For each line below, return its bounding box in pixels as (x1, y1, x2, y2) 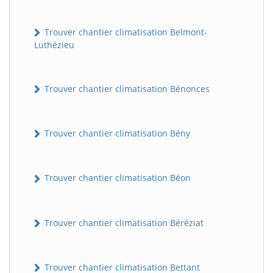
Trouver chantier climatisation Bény (42, 127, 190, 140)
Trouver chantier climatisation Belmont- (42, 26, 207, 38)
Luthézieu (34, 38, 74, 51)
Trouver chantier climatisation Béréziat (42, 216, 204, 229)
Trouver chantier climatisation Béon (42, 172, 191, 184)
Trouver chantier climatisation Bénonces (42, 82, 210, 94)
